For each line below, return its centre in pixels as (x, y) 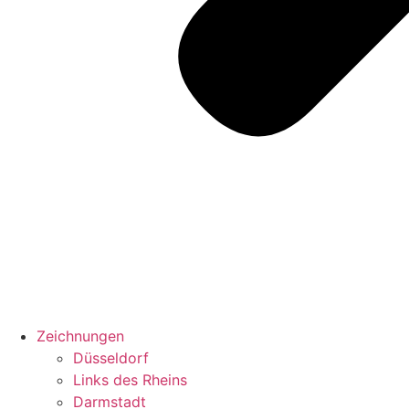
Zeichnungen (80, 336)
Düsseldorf (111, 358)
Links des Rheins (130, 380)
